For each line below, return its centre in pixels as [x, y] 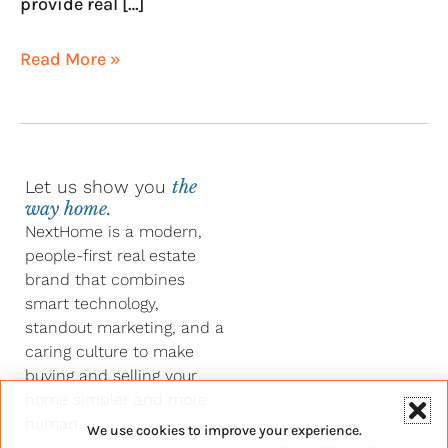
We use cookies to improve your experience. [224, 430]
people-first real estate [110, 256]
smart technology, [92, 304]
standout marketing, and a [124, 328]
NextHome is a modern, [113, 232]
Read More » [70, 58]
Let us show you [98, 187]
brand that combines [105, 280]
